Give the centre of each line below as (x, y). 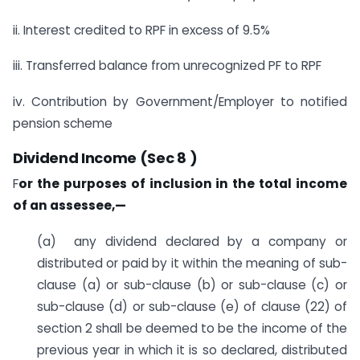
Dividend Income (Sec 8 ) (105, 158)
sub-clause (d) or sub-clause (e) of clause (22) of (192, 307)
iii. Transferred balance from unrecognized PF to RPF (167, 66)
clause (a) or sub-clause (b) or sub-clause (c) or (192, 285)
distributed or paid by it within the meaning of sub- (192, 264)
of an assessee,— (70, 206)
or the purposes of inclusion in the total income (183, 184)
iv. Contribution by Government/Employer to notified (180, 102)
